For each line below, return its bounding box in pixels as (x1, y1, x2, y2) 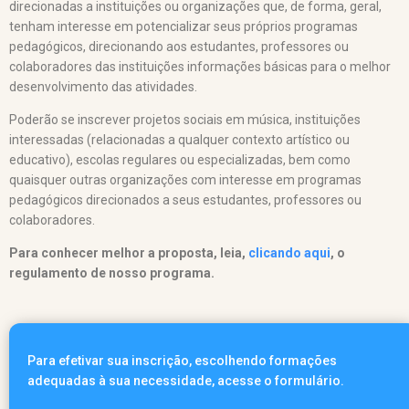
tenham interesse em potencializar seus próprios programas (9, 18, 358, 34)
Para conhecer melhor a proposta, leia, (9, 245, 248, 260)
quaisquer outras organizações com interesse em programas (9, 172, 362, 187)
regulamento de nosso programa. (9, 265, 215, 280)
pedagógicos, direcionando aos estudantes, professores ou (9, 38, 349, 54)
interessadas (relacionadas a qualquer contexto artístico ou (9, 131, 350, 147)
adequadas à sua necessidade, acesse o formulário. (27, 372, 344, 388)
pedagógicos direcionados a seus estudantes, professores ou (9, 192, 362, 207)
